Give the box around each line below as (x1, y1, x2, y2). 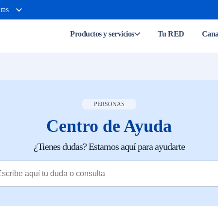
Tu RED (157, 30, 184, 38)
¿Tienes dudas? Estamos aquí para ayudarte (33, 141, 185, 152)
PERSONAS (93, 101, 125, 108)
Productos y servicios (70, 30, 134, 38)
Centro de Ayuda (46, 116, 172, 136)
